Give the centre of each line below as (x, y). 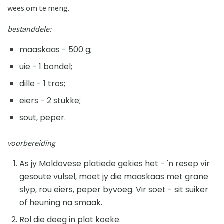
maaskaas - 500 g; (56, 49)
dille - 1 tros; (42, 83)
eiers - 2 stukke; (50, 100)
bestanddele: (29, 29)
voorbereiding (31, 143)
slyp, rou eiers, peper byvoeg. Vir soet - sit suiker (114, 189)
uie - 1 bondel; (46, 66)
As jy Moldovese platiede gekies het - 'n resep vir (115, 163)
